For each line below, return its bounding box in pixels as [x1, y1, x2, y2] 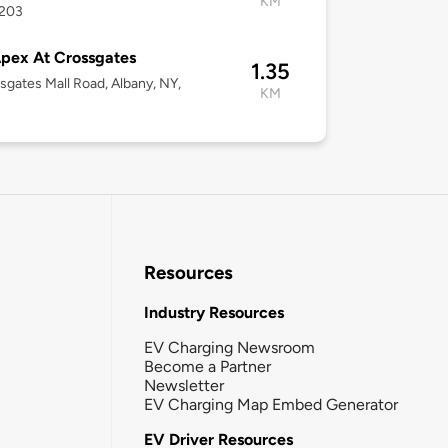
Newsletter [144, 375, 224, 395]
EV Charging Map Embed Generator [144, 394, 398, 414]
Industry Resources [144, 302, 284, 322]
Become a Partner [144, 356, 271, 376]
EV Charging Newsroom [144, 337, 315, 357]
